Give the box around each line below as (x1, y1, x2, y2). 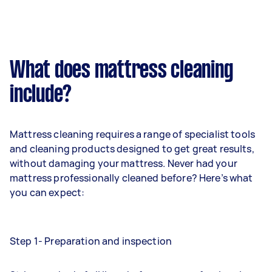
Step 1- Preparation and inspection (10, 234, 172, 248)
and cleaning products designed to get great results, (10, 141, 254, 155)
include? (10, 84, 72, 106)
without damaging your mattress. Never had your (10, 156, 237, 170)
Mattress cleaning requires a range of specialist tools (10, 127, 256, 141)
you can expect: (10, 185, 85, 199)
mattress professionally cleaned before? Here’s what (10, 171, 253, 185)
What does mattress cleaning (10, 59, 233, 82)
